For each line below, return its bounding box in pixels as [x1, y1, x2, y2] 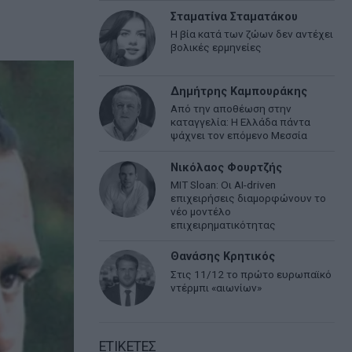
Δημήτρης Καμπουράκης [170, 84, 308, 98]
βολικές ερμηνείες [170, 40, 262, 53]
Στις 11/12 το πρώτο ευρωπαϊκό [170, 267, 332, 280]
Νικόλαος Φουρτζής [170, 160, 283, 174]
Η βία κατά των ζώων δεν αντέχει [170, 27, 334, 40]
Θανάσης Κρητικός [170, 250, 276, 264]
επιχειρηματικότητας [170, 218, 277, 231]
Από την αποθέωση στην [170, 102, 292, 115]
